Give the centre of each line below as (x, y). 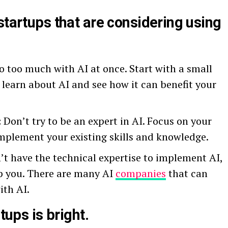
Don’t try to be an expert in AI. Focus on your (106, 121)
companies (141, 174)
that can (187, 174)
